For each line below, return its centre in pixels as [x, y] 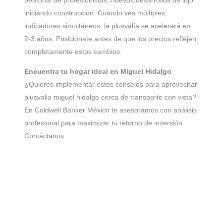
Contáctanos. [45, 136]
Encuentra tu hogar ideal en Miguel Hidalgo [98, 72]
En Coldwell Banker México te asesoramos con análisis [111, 110]
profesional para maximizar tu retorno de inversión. [104, 123]
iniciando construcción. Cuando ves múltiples [95, 13]
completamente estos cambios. [73, 52]
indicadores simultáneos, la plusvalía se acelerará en [107, 26]
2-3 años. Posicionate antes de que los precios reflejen [110, 39]
